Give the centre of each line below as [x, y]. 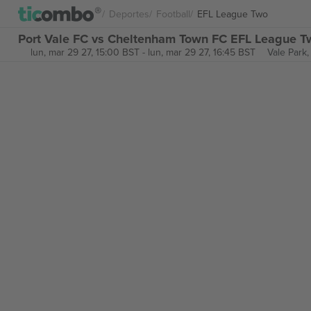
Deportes [129, 14]
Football [173, 14]
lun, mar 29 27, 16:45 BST [201, 52]
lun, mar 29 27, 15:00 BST [85, 52]
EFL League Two [233, 14]
